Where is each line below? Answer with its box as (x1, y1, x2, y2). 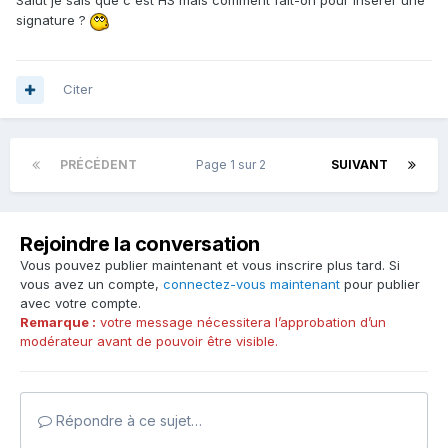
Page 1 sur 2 (196, 157, 272, 173)
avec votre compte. (20, 295, 141, 312)
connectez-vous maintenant (163, 276, 340, 293)
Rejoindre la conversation (20, 232, 260, 257)
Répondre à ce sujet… (52, 412, 202, 430)
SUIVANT (331, 157, 388, 173)
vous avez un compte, (20, 276, 163, 293)
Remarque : (20, 314, 96, 331)
